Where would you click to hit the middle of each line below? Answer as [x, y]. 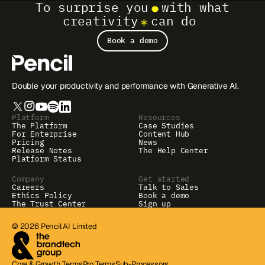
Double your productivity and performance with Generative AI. [125, 85]
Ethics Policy [42, 195]
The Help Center [173, 150]
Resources [159, 117]
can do [174, 21]
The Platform [40, 125]
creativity [100, 21]
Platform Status [47, 158]
